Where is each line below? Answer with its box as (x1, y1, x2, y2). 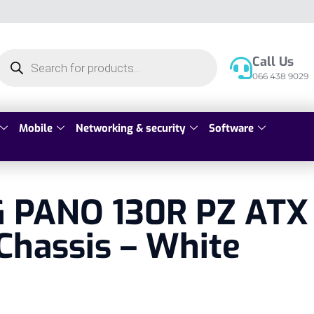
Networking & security (76, 121, 186, 136)
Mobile (19, 121, 53, 136)
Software (209, 121, 254, 136)
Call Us (252, 53, 294, 70)
